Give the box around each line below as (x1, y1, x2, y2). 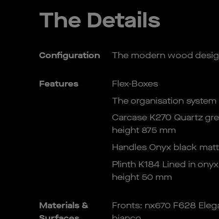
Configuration (39, 49, 100, 61)
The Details (39, 6, 160, 34)
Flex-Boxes (111, 78, 158, 89)
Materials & (39, 199, 88, 211)
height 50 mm (111, 171, 172, 183)
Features (39, 78, 79, 89)
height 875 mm (111, 125, 176, 136)
